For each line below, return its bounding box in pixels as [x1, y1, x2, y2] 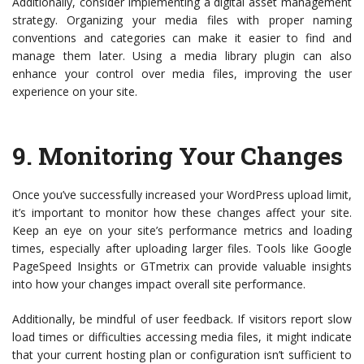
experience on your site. [12, 84, 137, 100]
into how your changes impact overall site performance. [12, 276, 305, 292]
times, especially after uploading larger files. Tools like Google [12, 240, 352, 257]
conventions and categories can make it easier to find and [12, 30, 352, 46]
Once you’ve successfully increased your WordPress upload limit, [12, 187, 352, 203]
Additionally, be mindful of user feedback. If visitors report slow [12, 311, 352, 327]
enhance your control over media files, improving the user [12, 66, 352, 82]
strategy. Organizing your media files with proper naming [12, 12, 352, 28]
